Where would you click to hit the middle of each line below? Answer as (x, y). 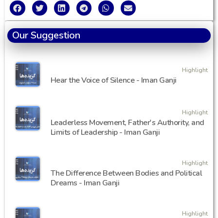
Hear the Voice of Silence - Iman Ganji (113, 81)
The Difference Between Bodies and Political (126, 173)
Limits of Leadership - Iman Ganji (105, 133)
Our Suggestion (46, 36)
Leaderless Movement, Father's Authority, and (127, 123)
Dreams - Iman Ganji (85, 183)
